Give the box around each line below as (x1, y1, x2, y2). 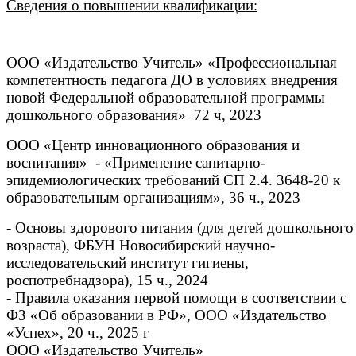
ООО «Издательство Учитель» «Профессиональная (6, 54, 337, 72)
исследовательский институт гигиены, (6, 254, 249, 272)
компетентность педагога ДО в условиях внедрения (6, 72, 338, 89)
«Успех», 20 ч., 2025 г (6, 324, 149, 342)
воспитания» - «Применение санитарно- (6, 154, 265, 172)
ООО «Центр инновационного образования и (6, 137, 300, 154)
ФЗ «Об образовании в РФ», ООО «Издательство (6, 307, 327, 324)
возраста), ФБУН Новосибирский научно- (6, 237, 275, 254)
